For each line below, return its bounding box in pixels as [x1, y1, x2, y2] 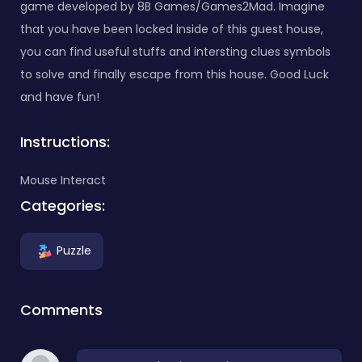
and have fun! [20, 88, 99, 105]
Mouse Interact [20, 171, 106, 188]
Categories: [20, 195, 105, 216]
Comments [20, 299, 103, 320]
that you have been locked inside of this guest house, [20, 20, 323, 37]
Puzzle [57, 242, 91, 259]
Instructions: [20, 131, 110, 152]
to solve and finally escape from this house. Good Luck [20, 65, 329, 82]
